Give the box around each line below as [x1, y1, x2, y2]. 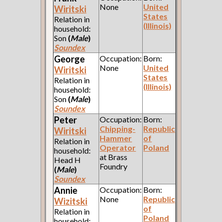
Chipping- [100, 123, 136, 133]
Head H [54, 155, 81, 165]
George [54, 53, 85, 64]
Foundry [100, 161, 128, 171]
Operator [100, 142, 136, 152]
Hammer [100, 133, 132, 143]
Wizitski [54, 195, 88, 207]
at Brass [100, 152, 128, 162]
